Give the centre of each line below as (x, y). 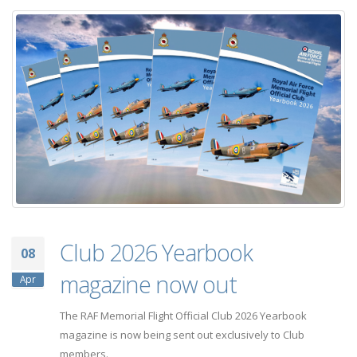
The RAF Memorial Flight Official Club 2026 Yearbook (183, 315)
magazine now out (148, 284)
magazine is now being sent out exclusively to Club (182, 334)
